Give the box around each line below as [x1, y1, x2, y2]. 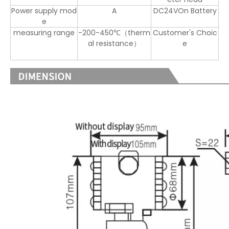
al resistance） [88, 38, 141, 49]
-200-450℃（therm [78, 28, 150, 38]
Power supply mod [11, 6, 77, 16]
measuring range [13, 28, 75, 38]
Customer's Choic [152, 28, 217, 38]
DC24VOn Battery [153, 6, 217, 16]
